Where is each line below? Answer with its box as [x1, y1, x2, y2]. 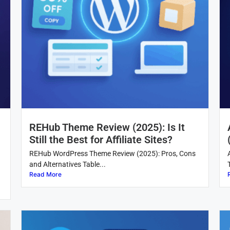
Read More [29, 170, 62, 179]
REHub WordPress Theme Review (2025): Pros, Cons [29, 149, 196, 158]
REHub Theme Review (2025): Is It [29, 121, 185, 134]
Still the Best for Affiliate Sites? [29, 133, 172, 146]
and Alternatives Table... [29, 160, 106, 169]
